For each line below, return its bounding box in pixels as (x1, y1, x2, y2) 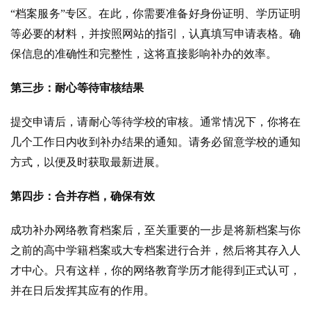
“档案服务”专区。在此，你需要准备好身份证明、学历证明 (10, 7, 301, 19)
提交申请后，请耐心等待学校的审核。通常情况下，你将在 (10, 115, 301, 128)
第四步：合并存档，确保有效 (10, 190, 155, 202)
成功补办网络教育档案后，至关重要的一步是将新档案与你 (10, 224, 301, 236)
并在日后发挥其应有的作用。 (10, 284, 155, 296)
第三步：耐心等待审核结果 (10, 81, 144, 94)
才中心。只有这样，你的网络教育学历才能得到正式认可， (10, 264, 301, 276)
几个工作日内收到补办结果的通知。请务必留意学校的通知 (10, 135, 301, 148)
